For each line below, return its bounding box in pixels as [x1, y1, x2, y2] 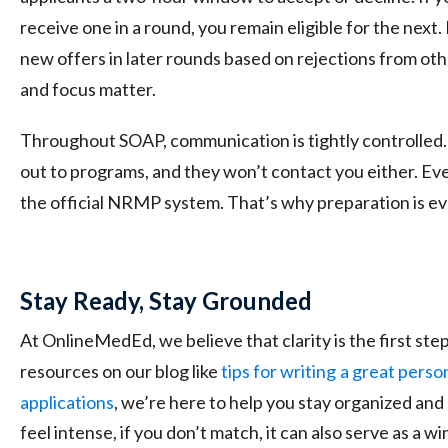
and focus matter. [20, 77, 156, 100]
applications [20, 390, 114, 413]
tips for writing [221, 359, 336, 382]
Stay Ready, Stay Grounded [20, 285, 312, 315]
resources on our [20, 359, 155, 382]
